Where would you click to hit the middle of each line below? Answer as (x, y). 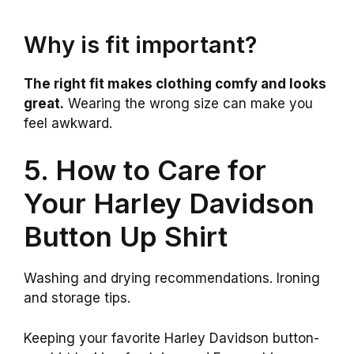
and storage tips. (77, 298)
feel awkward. (68, 123)
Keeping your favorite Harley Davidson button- (171, 338)
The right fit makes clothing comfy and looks (175, 83)
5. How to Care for (145, 170)
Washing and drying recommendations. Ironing (172, 279)
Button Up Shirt (126, 237)
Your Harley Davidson (169, 203)
